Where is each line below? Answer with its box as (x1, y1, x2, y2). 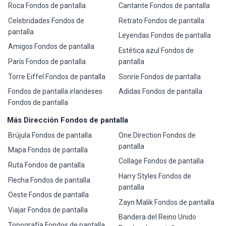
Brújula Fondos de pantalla (8, 131, 92, 139)
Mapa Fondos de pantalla (8, 146, 88, 154)
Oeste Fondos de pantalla (8, 191, 89, 199)
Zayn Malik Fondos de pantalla (118, 198, 214, 206)
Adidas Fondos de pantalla (118, 87, 202, 96)
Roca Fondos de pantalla (8, 1, 86, 10)
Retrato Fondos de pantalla (118, 16, 204, 25)
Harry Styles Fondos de (118, 172, 191, 180)
